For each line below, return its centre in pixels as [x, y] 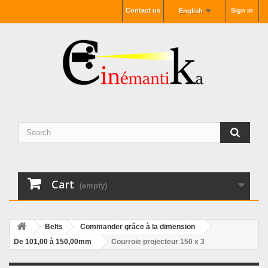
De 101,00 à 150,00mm [53, 242]
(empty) [93, 186]
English [191, 11]
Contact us [143, 10]
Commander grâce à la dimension [138, 227]
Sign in [242, 10]
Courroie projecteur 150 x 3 [158, 242]
